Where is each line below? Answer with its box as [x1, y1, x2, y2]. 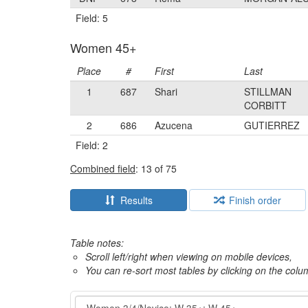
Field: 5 [76, 11, 108, 25]
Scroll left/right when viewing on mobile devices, [85, 250, 292, 263]
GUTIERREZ [244, 118, 300, 132]
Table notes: [70, 236, 124, 250]
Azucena [155, 118, 192, 132]
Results [114, 193, 153, 207]
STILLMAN [244, 85, 291, 98]
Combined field [70, 162, 135, 175]
